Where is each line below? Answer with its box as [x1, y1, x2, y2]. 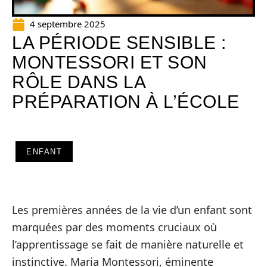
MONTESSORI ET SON [12, 52, 207, 72]
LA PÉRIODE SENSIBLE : [12, 33, 226, 52]
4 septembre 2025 [30, 18, 105, 30]
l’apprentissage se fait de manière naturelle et [12, 237, 244, 252]
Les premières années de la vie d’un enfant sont [12, 203, 252, 217]
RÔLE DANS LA [12, 72, 145, 92]
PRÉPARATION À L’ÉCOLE [12, 92, 240, 111]
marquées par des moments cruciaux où [12, 220, 217, 234]
